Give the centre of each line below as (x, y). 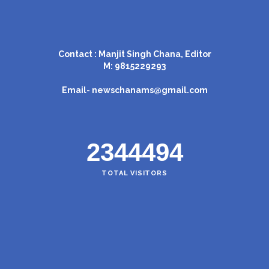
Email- (77, 90)
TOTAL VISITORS (134, 173)
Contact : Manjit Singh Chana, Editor (134, 54)
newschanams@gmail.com (150, 90)
